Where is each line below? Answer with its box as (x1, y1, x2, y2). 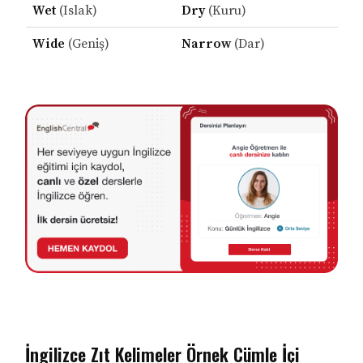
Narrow (181, 36, 231, 53)
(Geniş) (64, 36, 109, 53)
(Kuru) (204, 2, 246, 19)
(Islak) (55, 2, 97, 19)
